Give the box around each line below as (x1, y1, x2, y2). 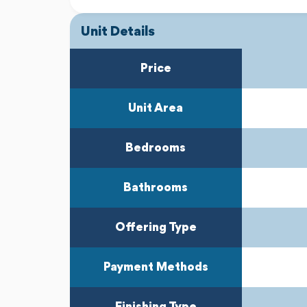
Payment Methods (103, 260, 208, 273)
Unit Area (128, 101, 184, 114)
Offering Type (114, 221, 197, 234)
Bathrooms (123, 181, 188, 194)
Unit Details (81, 25, 155, 39)
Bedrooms (125, 141, 186, 154)
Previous (127, 39, 195, 58)
